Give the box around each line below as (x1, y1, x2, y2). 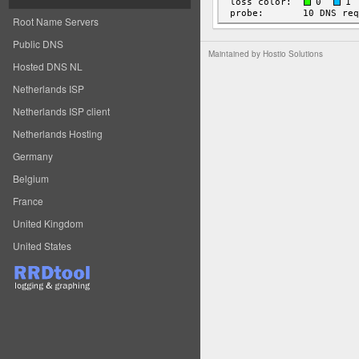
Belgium (13, 171, 49, 185)
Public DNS (13, 37, 63, 50)
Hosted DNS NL (13, 59, 83, 73)
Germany (13, 149, 53, 163)
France (13, 194, 43, 208)
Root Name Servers (13, 14, 99, 28)
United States (13, 239, 71, 252)
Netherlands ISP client (13, 104, 110, 118)
